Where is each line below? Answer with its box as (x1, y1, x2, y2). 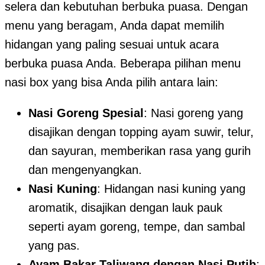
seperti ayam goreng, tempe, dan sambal (28, 220, 245, 234)
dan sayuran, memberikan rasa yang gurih (28, 144, 251, 158)
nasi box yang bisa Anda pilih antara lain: (5, 76, 218, 89)
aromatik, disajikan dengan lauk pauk (28, 201, 222, 215)
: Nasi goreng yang (144, 106, 243, 120)
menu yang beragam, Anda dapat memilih (5, 19, 224, 33)
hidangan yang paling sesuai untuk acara (5, 38, 219, 51)
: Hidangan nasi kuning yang (97, 182, 245, 196)
